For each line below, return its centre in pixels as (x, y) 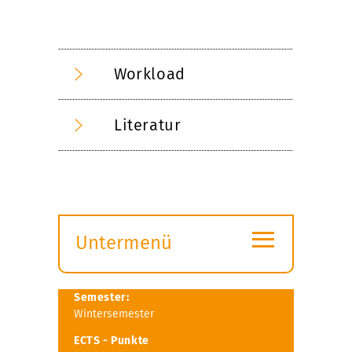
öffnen (103, 286)
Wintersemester (114, 313)
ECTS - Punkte (112, 340)
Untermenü (124, 242)
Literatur (148, 125)
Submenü (115, 264)
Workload (150, 73)
